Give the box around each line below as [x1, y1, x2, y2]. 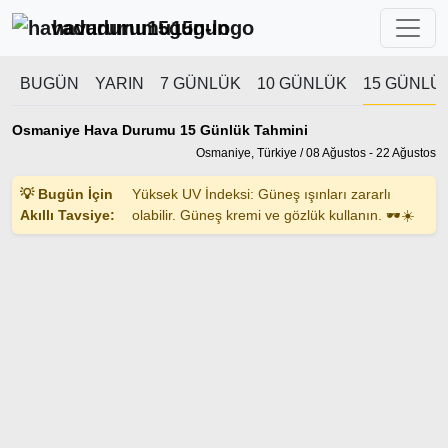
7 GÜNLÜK [160, 75, 241, 92]
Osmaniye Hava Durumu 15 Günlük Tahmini [12, 122, 308, 138]
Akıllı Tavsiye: [20, 207, 115, 223]
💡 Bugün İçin [20, 186, 113, 202]
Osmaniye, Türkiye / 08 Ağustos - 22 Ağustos [196, 146, 436, 160]
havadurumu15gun [52, 17, 229, 39]
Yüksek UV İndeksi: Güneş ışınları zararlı [131, 186, 391, 202]
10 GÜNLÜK [257, 75, 347, 92]
